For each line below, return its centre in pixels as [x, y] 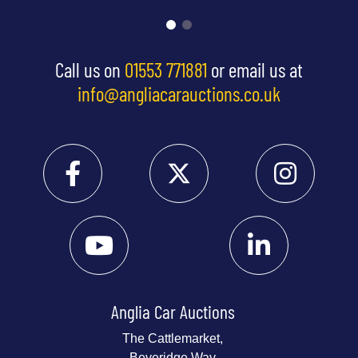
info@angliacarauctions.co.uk [179, 93]
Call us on [90, 69]
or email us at [255, 69]
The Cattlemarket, [173, 338]
